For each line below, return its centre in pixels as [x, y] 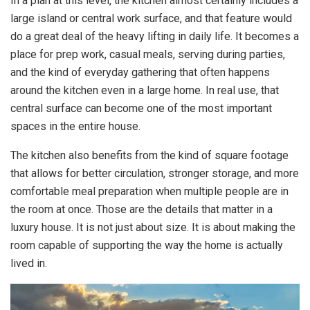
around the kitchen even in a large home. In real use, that [145, 90]
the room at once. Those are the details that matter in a [142, 209]
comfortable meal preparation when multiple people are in [149, 191]
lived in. [29, 263]
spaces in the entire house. [75, 126]
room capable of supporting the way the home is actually [147, 245]
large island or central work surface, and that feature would [151, 18]
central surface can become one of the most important [141, 108]
